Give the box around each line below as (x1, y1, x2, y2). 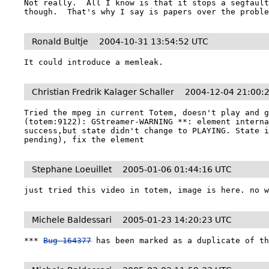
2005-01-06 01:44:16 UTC (122, 165, 232, 174)
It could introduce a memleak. (24, 58, 164, 67)
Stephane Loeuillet (32, 165, 112, 174)
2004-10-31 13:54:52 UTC (99, 37, 209, 46)
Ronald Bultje (32, 37, 89, 46)
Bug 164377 (43, 236, 92, 245)
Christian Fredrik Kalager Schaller (32, 87, 175, 97)
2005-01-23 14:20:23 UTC (122, 215, 232, 225)
